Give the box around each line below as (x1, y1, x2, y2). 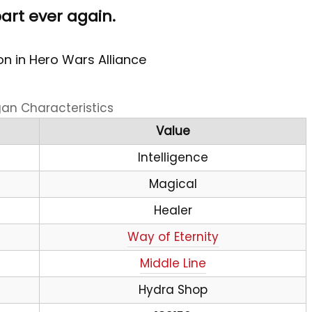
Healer (153, 202, 192, 219)
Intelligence (137, 149, 208, 166)
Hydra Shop (138, 281, 208, 298)
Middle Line (139, 255, 206, 272)
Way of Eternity (127, 228, 219, 245)
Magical (148, 175, 197, 192)
